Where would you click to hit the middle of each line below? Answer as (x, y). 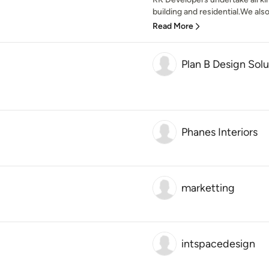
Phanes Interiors (219, 132)
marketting (208, 188)
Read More (173, 26)
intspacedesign (218, 244)
